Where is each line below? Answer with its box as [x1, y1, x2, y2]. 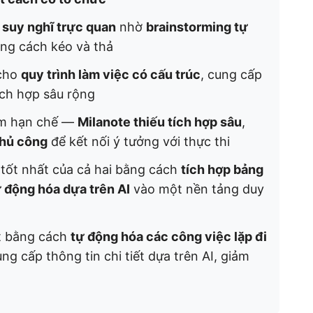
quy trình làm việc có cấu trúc [21, 67, 201, 82]
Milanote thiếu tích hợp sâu [78, 115, 242, 129]
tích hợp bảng [181, 162, 263, 177]
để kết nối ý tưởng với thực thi [48, 134, 230, 149]
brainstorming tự [146, 20, 248, 34]
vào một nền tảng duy [130, 182, 264, 196]
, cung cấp [201, 67, 262, 82]
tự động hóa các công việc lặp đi [71, 229, 267, 244]
